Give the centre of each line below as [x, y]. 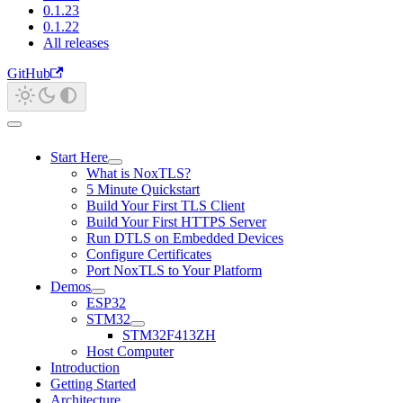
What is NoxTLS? [139, 173]
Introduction [85, 367]
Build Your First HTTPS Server [176, 222]
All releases [76, 43]
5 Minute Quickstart [143, 189]
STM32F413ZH [169, 335]
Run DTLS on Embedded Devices [185, 238]
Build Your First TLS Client [166, 206]
